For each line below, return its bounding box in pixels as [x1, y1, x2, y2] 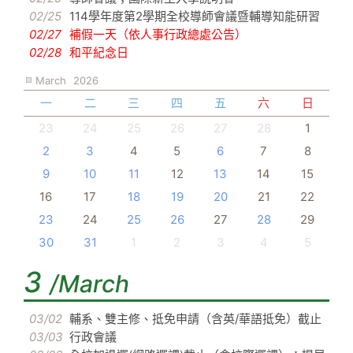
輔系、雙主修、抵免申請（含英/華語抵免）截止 [69, 311, 321, 327]
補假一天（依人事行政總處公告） [69, 27, 247, 43]
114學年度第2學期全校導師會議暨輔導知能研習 [69, 9, 320, 24]
